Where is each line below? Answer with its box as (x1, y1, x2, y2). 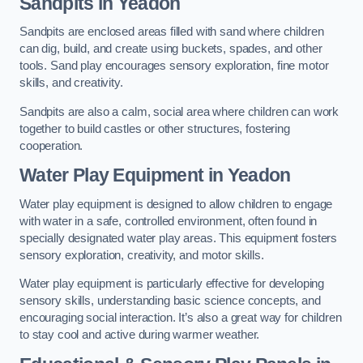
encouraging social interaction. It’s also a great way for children (19, 311, 342, 325)
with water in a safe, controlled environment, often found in (19, 214, 318, 228)
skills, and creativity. (19, 76, 123, 90)
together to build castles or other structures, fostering (19, 122, 290, 135)
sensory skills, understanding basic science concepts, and (19, 294, 321, 308)
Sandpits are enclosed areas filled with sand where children (19, 25, 324, 39)
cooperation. (19, 139, 83, 152)
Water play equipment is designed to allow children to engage (19, 197, 333, 211)
